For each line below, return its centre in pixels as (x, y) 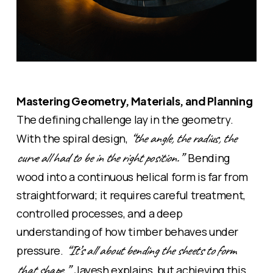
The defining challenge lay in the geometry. (125, 119)
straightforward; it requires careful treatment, (131, 195)
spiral (76, 138)
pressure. (41, 250)
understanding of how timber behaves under (127, 231)
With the (39, 138)
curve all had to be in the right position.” (99, 158)
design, (110, 138)
